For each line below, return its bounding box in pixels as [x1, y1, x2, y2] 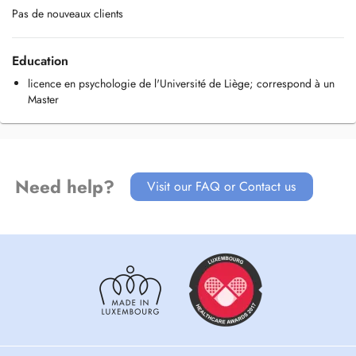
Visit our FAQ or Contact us [147, 177, 296, 195]
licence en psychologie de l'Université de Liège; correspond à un [28, 75, 335, 91]
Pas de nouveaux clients [12, 6, 123, 21]
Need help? [14, 174, 114, 199]
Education [12, 52, 68, 70]
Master [28, 91, 59, 107]
